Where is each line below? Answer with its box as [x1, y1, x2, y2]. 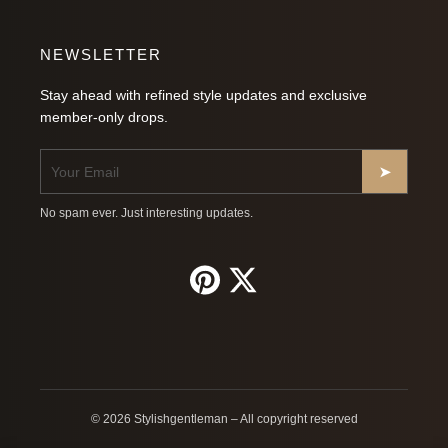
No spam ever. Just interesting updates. [40, 206, 253, 221]
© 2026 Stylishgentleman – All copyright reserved [90, 412, 358, 427]
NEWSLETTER [40, 46, 162, 64]
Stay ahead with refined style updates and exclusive [40, 87, 367, 104]
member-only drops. [40, 109, 168, 126]
